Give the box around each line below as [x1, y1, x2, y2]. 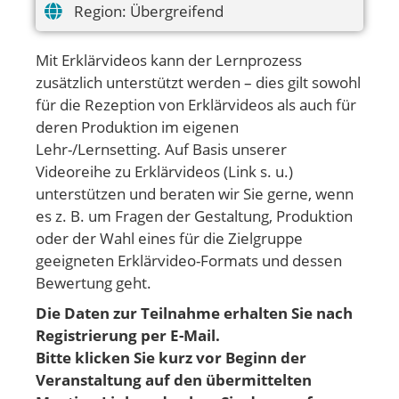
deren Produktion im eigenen [36, 117, 239, 137]
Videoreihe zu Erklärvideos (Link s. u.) [36, 161, 293, 182]
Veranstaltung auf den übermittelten [36, 369, 312, 390]
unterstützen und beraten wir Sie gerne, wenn [36, 183, 354, 204]
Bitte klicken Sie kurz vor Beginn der [36, 346, 306, 368]
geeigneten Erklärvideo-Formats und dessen [36, 250, 342, 271]
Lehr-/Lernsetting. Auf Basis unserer [36, 139, 287, 159]
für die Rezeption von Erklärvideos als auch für [36, 94, 356, 115]
